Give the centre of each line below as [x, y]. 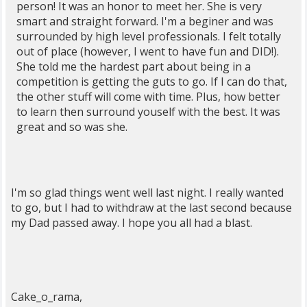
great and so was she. [72, 127]
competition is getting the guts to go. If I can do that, [152, 82]
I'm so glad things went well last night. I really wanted [147, 193]
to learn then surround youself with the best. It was [148, 112]
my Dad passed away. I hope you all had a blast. [132, 223]
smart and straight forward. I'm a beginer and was [145, 21]
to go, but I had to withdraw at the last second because [151, 208]
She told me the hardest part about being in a [134, 66]
